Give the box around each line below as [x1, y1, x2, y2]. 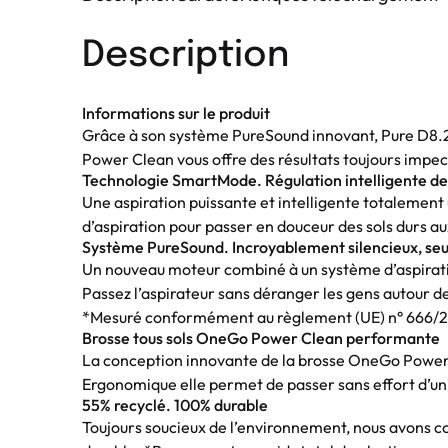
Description [82, 37, 289, 74]
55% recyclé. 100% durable [82, 394, 268, 415]
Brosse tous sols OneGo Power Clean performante [82, 327, 440, 348]
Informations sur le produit [82, 102, 270, 123]
